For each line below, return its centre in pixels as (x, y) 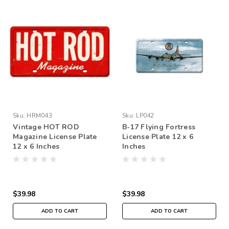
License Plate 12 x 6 (158, 136)
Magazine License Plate (55, 136)
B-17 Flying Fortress (159, 127)
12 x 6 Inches (36, 146)
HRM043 (39, 115)
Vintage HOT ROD (46, 127)
